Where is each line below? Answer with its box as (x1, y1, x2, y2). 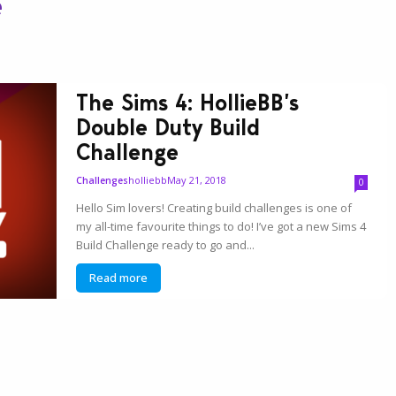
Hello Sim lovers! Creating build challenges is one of (76, 199, 353, 216)
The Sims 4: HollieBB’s (76, 88, 300, 117)
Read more (89, 269, 148, 286)
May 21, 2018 (167, 172, 227, 187)
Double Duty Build (76, 112, 261, 141)
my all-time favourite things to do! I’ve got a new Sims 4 (76, 217, 367, 234)
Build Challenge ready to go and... (76, 236, 255, 253)
